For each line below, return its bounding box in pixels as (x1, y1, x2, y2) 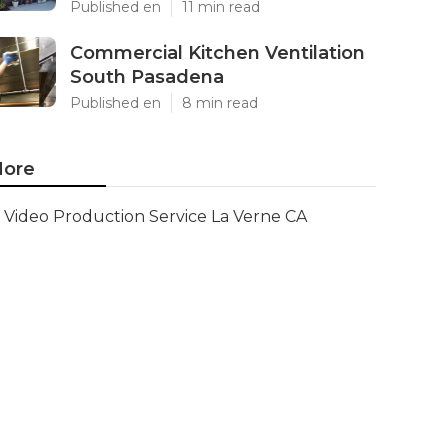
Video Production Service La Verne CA (4, 207, 307, 226)
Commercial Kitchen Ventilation (70, 42, 365, 64)
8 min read (182, 94, 258, 112)
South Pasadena (70, 66, 224, 88)
